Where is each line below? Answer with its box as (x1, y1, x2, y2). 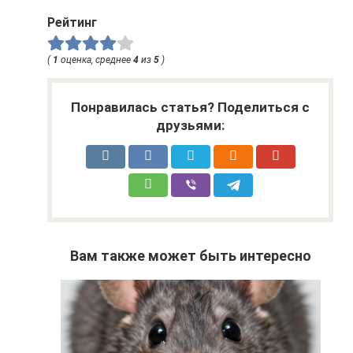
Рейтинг (47, 14, 97, 30)
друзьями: (156, 117, 225, 133)
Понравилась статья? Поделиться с (71, 98, 310, 115)
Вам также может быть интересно (69, 247, 311, 264)
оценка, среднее (58, 54, 133, 65)
